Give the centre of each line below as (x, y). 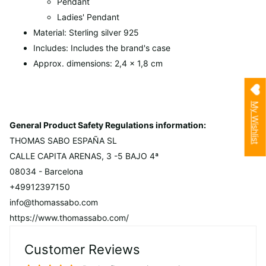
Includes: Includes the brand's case (102, 47)
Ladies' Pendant (88, 17)
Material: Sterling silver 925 (86, 32)
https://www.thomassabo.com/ (69, 217)
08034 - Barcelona (46, 171)
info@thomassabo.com (54, 202)
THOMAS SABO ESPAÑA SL (63, 140)
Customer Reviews (82, 249)
